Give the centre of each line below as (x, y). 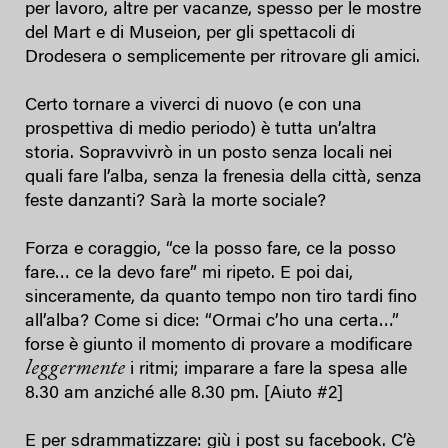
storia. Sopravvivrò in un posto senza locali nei (208, 153)
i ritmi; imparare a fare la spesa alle (266, 369)
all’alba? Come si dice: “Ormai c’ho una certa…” (212, 321)
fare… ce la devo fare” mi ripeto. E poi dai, (189, 273)
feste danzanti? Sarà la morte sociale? (175, 201)
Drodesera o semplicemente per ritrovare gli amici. (222, 57)
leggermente (75, 368)
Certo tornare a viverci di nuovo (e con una (193, 105)
